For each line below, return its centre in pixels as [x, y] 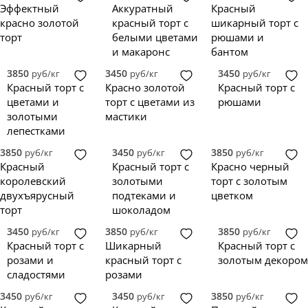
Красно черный [250, 166]
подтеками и [144, 195]
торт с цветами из [150, 102]
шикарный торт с [254, 23]
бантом [229, 52]
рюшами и [237, 37]
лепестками [36, 131]
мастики [126, 116]
